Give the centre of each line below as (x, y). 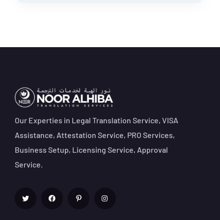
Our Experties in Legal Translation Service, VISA (96, 120)
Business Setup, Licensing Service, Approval (91, 150)
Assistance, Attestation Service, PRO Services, (95, 135)
